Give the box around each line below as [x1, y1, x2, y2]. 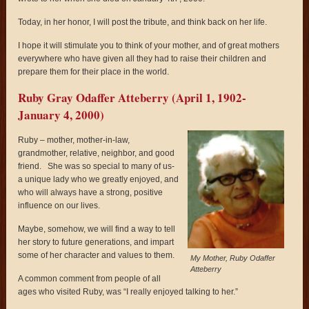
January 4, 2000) [18, 106, 105, 123]
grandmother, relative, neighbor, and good [18, 148, 175, 158]
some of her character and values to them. [18, 250, 175, 260]
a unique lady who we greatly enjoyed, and [18, 174, 179, 184]
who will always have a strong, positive [18, 187, 163, 197]
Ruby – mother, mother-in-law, [18, 134, 130, 145]
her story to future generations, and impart [18, 237, 175, 247]
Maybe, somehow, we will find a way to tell [18, 223, 176, 234]
